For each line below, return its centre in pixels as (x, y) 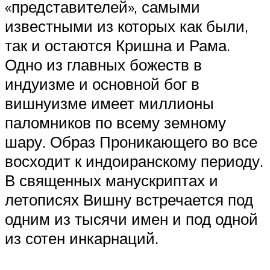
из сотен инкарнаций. (82, 238)
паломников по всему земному (115, 122)
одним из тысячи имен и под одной (131, 218)
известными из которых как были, (127, 26)
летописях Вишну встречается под (129, 199)
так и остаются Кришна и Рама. (118, 45)
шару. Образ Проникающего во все (131, 141)
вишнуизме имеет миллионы (109, 103)
